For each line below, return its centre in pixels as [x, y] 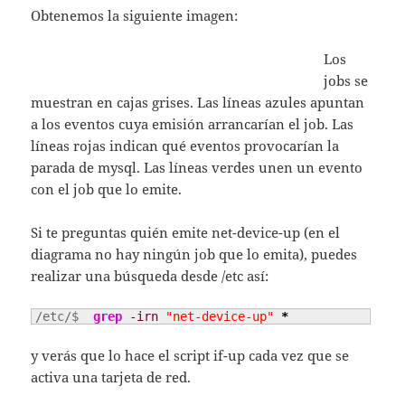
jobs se [346, 80]
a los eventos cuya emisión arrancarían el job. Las [193, 123]
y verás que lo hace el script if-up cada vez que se [190, 356]
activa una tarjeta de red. [111, 377]
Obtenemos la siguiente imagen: [135, 15]
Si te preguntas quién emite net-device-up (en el [186, 232]
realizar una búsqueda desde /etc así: [150, 275]
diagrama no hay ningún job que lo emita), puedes [194, 254]
